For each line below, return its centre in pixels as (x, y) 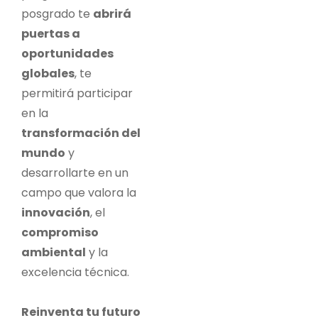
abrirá (112, 13)
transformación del (81, 133)
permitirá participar (77, 93)
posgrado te (57, 13)
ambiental (54, 252)
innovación (56, 212)
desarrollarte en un (75, 172)
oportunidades (67, 53)
